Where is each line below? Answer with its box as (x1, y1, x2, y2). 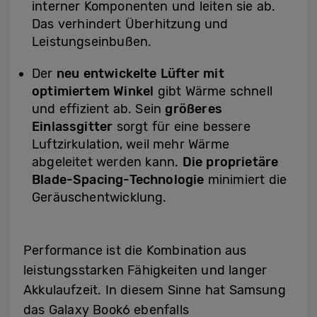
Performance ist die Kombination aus (23, 243, 247, 259)
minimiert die (204, 172, 287, 188)
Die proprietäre (182, 154, 279, 171)
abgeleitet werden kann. (32, 154, 183, 171)
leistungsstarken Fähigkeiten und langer (23, 263, 267, 279)
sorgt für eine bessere (113, 119, 250, 135)
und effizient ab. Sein (32, 101, 166, 117)
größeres (165, 101, 222, 117)
